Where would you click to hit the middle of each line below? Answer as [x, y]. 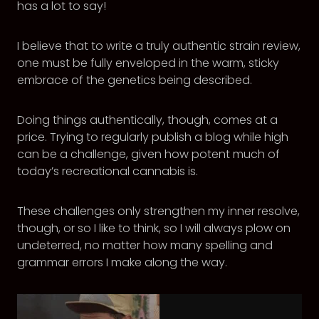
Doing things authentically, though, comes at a [147, 120]
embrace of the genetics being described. [135, 80]
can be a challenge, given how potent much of [148, 154]
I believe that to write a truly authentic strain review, [159, 46]
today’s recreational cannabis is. [108, 171]
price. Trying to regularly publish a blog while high [153, 137]
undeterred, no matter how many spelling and [145, 245]
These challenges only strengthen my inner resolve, [158, 211]
